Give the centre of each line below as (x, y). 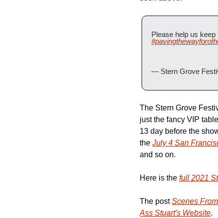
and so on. (158, 154)
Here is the (159, 178)
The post (156, 201)
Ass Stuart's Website (175, 213)
